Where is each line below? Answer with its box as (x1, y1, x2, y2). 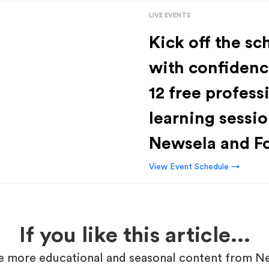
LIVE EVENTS (149, 12, 191, 19)
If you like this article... (19, 225, 250, 246)
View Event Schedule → (149, 163, 240, 171)
